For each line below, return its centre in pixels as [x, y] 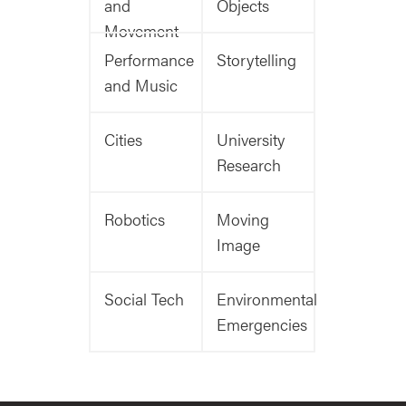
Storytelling [256, 60]
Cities [123, 140]
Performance [149, 60]
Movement [141, 31]
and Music [141, 85]
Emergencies [262, 324]
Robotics [135, 219]
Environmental [267, 299]
